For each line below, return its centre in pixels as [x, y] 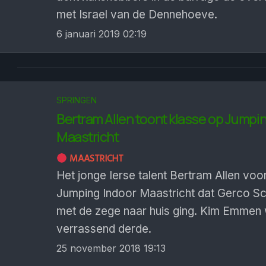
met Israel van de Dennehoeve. [137, 15]
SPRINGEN [77, 100]
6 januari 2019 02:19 [102, 34]
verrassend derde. [104, 229]
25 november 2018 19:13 [111, 248]
